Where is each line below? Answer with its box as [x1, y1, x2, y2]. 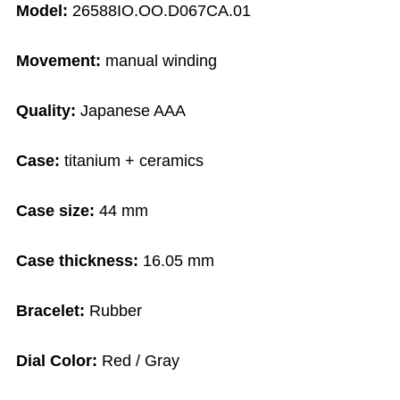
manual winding [105, 52, 218, 71]
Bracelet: [16, 302, 90, 321]
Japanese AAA [76, 102, 187, 121]
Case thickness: [16, 252, 144, 271]
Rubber [89, 302, 143, 321]
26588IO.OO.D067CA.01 [72, 2, 252, 21]
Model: [16, 2, 73, 21]
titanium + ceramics [64, 152, 204, 171]
